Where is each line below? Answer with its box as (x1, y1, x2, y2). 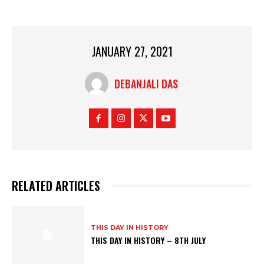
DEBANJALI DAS (114, 75, 178, 91)
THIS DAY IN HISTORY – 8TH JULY (91, 234, 206, 247)
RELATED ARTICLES (12, 176, 100, 194)
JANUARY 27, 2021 (91, 42, 173, 60)
